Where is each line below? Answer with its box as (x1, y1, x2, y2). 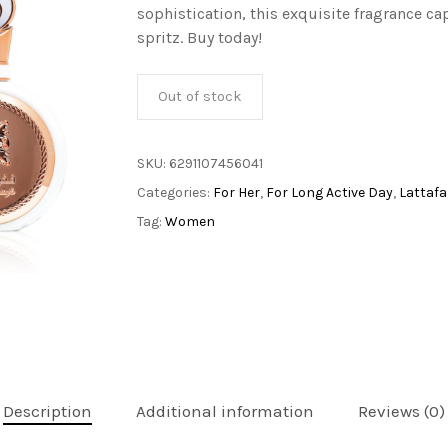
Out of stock (157, 88, 242, 105)
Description (3, 401, 92, 422)
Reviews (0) (358, 401, 445, 422)
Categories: (136, 184, 213, 201)
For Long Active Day (265, 184, 393, 201)
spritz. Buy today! (136, 28, 262, 47)
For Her (212, 184, 260, 201)
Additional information (136, 401, 314, 422)
